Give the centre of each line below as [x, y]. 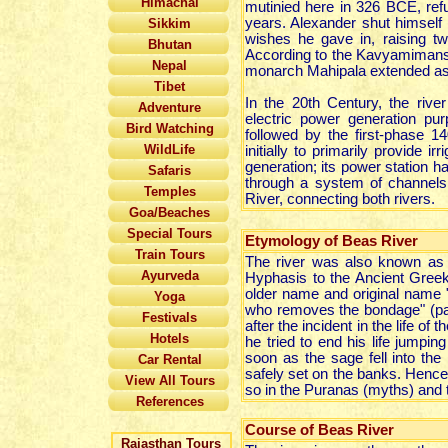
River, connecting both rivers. [340, 199]
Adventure [169, 107]
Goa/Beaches [169, 212]
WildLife [169, 149]
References [169, 401]
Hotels [169, 338]
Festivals [169, 317]
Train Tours [169, 254]
